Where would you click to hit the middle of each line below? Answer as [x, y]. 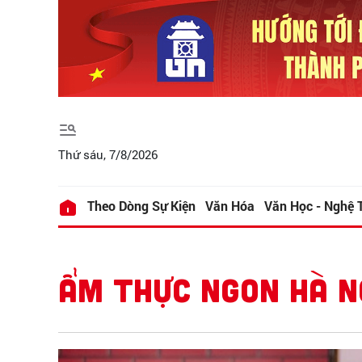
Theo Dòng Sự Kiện [141, 206]
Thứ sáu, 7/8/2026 [108, 154]
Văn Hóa [230, 206]
